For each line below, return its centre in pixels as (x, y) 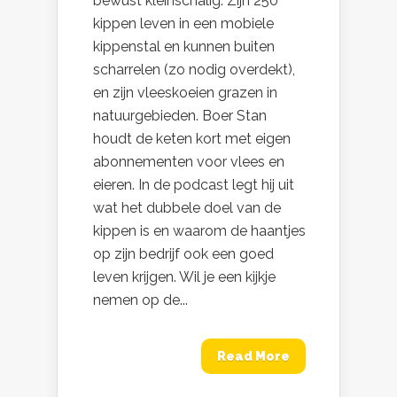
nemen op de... (140, 300)
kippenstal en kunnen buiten (184, 47)
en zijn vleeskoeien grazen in (185, 93)
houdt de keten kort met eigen (192, 139)
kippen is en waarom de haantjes (199, 231)
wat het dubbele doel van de (187, 208)
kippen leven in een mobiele (183, 24)
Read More (253, 357)
